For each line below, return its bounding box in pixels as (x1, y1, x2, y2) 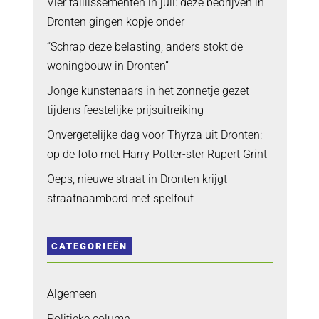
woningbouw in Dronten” (46, 58, 169, 73)
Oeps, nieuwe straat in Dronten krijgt (46, 172, 227, 186)
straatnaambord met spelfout (46, 191, 194, 205)
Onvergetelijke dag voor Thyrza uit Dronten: (46, 127, 262, 142)
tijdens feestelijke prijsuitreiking (46, 103, 204, 117)
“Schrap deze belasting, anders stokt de (46, 39, 243, 53)
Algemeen (46, 287, 97, 301)
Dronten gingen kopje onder (46, 14, 184, 28)
